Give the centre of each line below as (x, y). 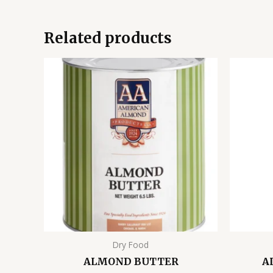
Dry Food (131, 245)
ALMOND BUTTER (131, 261)
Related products (108, 38)
